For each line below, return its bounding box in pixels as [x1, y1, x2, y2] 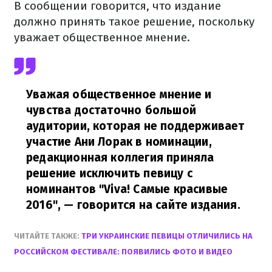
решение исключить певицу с [26, 166, 192, 180]
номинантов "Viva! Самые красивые [26, 182, 228, 196]
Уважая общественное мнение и [26, 87, 212, 101]
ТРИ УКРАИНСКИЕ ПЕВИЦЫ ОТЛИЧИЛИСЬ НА [81, 231, 253, 240]
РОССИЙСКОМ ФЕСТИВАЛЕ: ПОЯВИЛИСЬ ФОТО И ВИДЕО [14, 247, 233, 256]
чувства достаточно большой [26, 103, 196, 117]
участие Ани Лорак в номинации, [26, 135, 212, 149]
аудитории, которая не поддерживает [26, 119, 245, 133]
